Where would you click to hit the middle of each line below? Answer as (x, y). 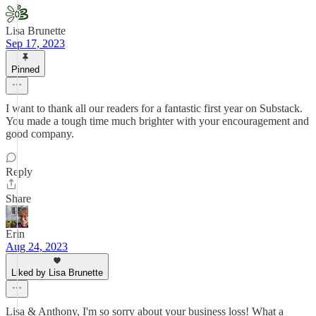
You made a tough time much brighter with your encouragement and (157, 121)
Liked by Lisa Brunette (57, 273)
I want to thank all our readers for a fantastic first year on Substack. (154, 108)
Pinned (25, 69)
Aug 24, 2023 (37, 247)
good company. (40, 134)
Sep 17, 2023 (35, 43)
